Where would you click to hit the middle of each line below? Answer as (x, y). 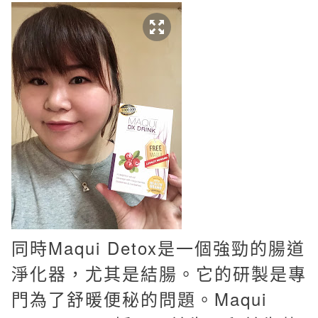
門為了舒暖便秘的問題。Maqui (139, 298)
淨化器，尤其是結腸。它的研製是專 (159, 273)
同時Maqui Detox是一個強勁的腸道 (158, 247)
